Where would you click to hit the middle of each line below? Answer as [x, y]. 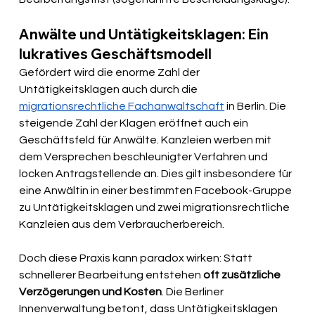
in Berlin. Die [257, 107]
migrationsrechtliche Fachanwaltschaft [122, 107]
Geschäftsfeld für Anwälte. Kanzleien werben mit [147, 140]
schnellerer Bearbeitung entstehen [110, 275]
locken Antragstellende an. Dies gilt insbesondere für [157, 174]
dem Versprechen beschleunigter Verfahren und [145, 157]
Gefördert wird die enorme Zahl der [111, 73]
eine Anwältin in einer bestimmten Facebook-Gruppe [157, 191]
